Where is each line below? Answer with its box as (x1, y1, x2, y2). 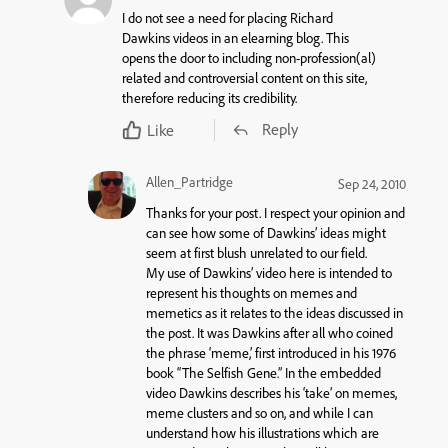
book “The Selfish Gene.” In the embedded (145, 364, 381, 383)
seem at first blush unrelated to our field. (145, 244, 367, 263)
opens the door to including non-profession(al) (122, 49, 376, 68)
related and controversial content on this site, (122, 69, 367, 88)
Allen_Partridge (145, 173, 233, 192)
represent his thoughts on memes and (145, 284, 357, 303)
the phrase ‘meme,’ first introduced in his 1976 (145, 344, 396, 363)
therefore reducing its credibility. (122, 89, 297, 108)
